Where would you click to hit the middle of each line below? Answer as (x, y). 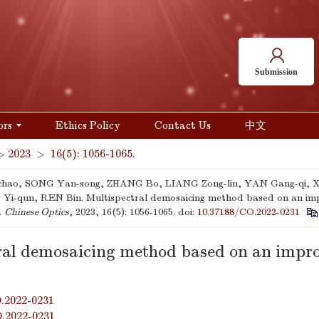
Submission (276, 72)
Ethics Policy (88, 125)
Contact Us (183, 125)
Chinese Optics (37, 212)
